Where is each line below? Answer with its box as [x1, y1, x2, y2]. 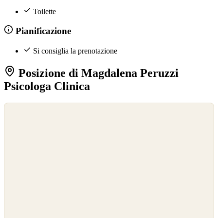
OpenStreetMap [7, 115, 43, 122]
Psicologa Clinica [4, 79, 90, 92]
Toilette [33, 7, 56, 16]
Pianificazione [13, 26, 71, 36]
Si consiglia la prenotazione [33, 46, 117, 55]
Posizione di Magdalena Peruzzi [16, 66, 179, 79]
